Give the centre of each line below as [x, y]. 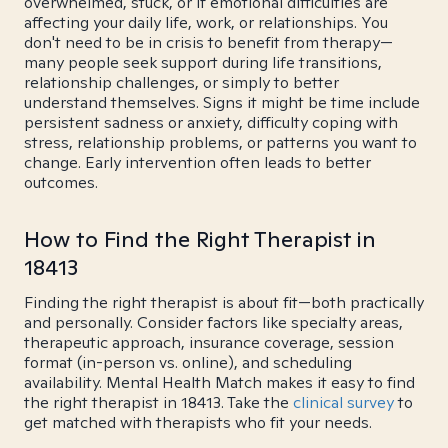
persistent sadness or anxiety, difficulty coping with [211, 122]
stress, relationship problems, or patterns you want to [220, 142]
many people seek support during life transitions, [203, 62]
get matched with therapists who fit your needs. [198, 422]
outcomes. [61, 182]
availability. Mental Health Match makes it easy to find [219, 382]
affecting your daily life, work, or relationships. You [206, 22]
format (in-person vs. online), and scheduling [188, 362]
